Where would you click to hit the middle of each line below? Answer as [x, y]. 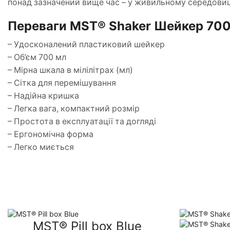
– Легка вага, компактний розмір [74, 109]
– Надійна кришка [43, 96]
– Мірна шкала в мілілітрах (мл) [70, 70]
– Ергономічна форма [51, 135]
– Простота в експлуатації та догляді [82, 122]
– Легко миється [41, 147]
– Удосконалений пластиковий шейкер [86, 45]
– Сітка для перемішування [62, 83]
